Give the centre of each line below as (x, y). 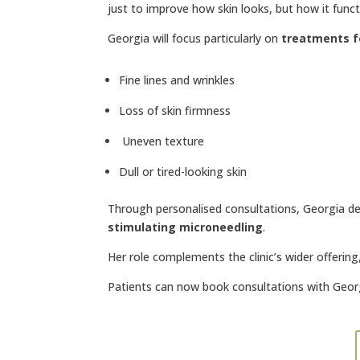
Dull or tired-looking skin (183, 172)
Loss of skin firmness (175, 111)
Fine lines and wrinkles (177, 80)
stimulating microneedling (186, 227)
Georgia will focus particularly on (195, 39)
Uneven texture (162, 141)
